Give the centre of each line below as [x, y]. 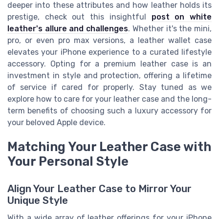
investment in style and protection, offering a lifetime [109, 76]
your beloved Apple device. [56, 123]
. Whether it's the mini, [170, 29]
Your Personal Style [68, 162]
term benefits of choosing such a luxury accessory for [109, 111]
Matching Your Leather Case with [109, 147]
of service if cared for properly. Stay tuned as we [109, 88]
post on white [182, 17]
